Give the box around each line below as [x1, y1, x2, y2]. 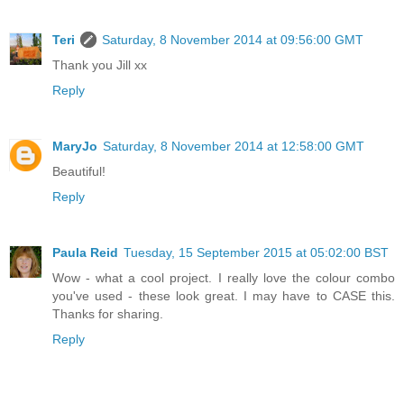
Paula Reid [52, 244, 118, 260]
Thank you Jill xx [52, 57, 147, 72]
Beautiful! [52, 163, 106, 179]
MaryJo [52, 138, 97, 153]
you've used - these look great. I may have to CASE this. [52, 288, 395, 303]
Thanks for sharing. [52, 306, 163, 321]
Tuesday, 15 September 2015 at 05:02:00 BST [124, 244, 389, 260]
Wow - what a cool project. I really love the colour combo [52, 270, 395, 285]
